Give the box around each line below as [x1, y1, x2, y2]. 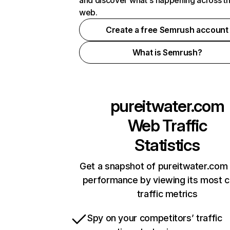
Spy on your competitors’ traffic [87, 213, 222, 223]
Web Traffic [127, 116, 207, 136]
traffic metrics [137, 188, 198, 199]
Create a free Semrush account [106, 25, 228, 35]
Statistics [135, 135, 200, 155]
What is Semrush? [132, 47, 202, 57]
